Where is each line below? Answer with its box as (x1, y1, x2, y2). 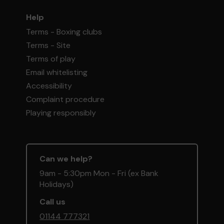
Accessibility (26, 80, 72, 91)
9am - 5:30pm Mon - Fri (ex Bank (39, 167, 159, 178)
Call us (39, 196, 66, 207)
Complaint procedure (26, 93, 105, 104)
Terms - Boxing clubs (26, 26, 102, 37)
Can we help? (39, 153, 93, 164)
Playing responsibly (26, 107, 96, 118)
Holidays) (39, 178, 74, 189)
